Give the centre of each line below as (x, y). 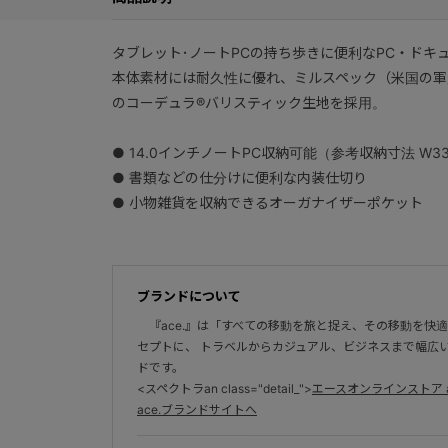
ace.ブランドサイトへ (197, 409)
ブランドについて (189, 295)
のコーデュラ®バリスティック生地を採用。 (249, 102)
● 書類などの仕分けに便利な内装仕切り (239, 177)
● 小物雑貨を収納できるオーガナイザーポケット (267, 202)
